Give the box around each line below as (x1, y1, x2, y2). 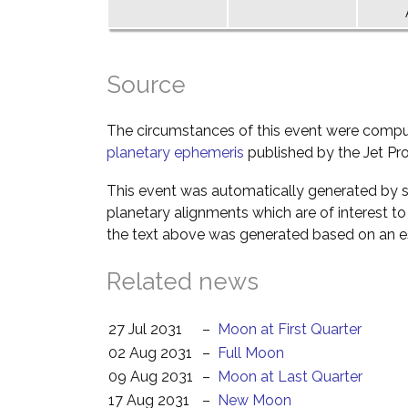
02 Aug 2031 (108, 344, 192, 362)
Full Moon (218, 344, 284, 362)
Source (107, 71, 186, 98)
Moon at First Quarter (218, 321, 362, 338)
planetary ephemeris (107, 144, 244, 161)
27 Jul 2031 (108, 321, 182, 338)
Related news (107, 268, 259, 295)
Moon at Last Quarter (218, 368, 362, 385)
